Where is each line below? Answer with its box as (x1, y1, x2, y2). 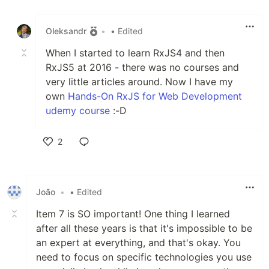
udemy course (46, 104, 110, 116)
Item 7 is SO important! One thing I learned (36, 207, 230, 220)
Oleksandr (46, 26, 86, 36)
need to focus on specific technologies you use (36, 250, 252, 263)
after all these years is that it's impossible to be (36, 222, 252, 234)
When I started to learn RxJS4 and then (46, 46, 225, 59)
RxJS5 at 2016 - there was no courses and (46, 61, 239, 73)
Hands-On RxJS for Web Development (68, 89, 242, 102)
